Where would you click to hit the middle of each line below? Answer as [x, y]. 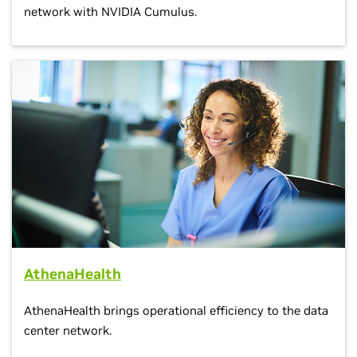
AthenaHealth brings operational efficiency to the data [176, 311]
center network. [68, 331]
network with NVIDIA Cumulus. [110, 11]
